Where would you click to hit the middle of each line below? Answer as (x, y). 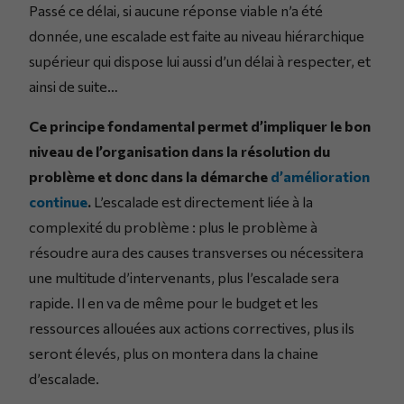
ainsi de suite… (73, 86)
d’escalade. (64, 378)
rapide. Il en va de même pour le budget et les (174, 302)
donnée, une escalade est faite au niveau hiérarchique (197, 35)
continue (58, 201)
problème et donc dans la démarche (150, 176)
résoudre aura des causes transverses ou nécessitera (196, 252)
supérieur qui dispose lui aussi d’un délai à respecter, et (200, 60)
